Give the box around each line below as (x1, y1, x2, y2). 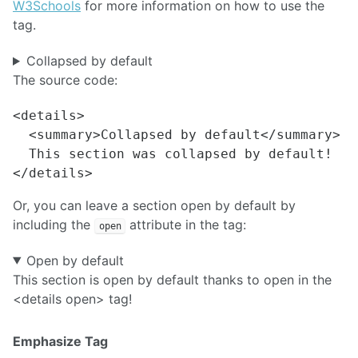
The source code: (13, 72, 117, 88)
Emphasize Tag (13, 332, 108, 349)
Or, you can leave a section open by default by (13, 197, 296, 213)
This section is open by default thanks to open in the (13, 271, 332, 288)
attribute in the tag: (125, 216, 247, 233)
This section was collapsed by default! (13, 145, 332, 161)
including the (13, 216, 94, 233)
